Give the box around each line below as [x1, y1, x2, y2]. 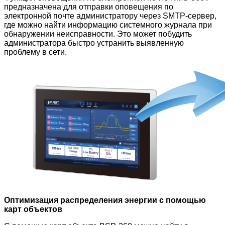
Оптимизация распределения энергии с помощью [4, 195, 206, 204]
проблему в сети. [4, 47, 67, 56]
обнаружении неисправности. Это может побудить [4, 29, 192, 38]
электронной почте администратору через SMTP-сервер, [4, 11, 216, 20]
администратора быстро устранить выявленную [4, 38, 184, 47]
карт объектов [4, 204, 62, 213]
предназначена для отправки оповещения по [4, 2, 173, 11]
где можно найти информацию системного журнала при [4, 20, 212, 29]
